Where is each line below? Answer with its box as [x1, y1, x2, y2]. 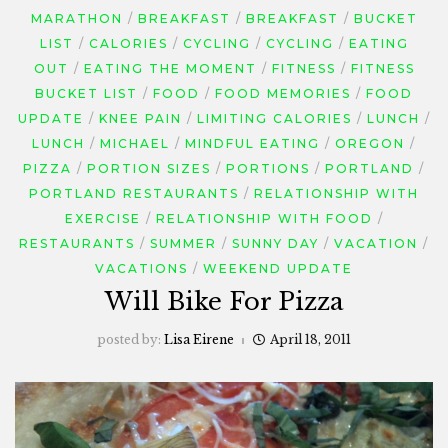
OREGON [335, 136, 405, 151]
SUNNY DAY [232, 236, 319, 251]
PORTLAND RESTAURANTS [29, 186, 239, 201]
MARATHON [30, 11, 123, 26]
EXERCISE [64, 211, 141, 226]
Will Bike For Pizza [104, 287, 344, 316]
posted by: [97, 332, 164, 347]
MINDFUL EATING [185, 136, 320, 151]
